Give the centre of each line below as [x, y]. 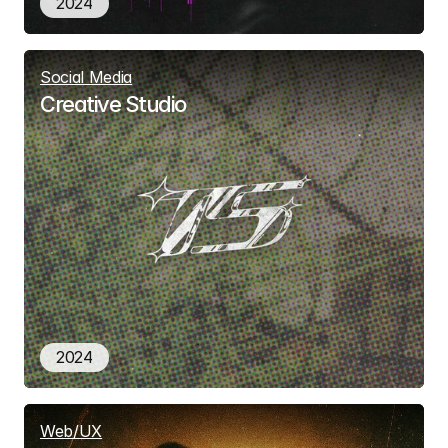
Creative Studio [113, 104]
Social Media [86, 77]
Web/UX [71, 431]
